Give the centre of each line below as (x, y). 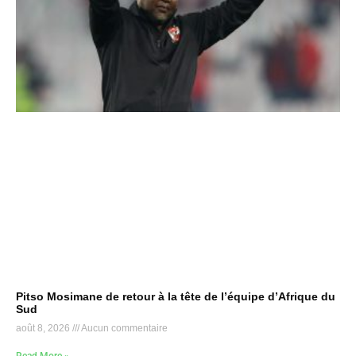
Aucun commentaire (124, 329)
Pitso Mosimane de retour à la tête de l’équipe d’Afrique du (176, 297)
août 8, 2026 (44, 329)
